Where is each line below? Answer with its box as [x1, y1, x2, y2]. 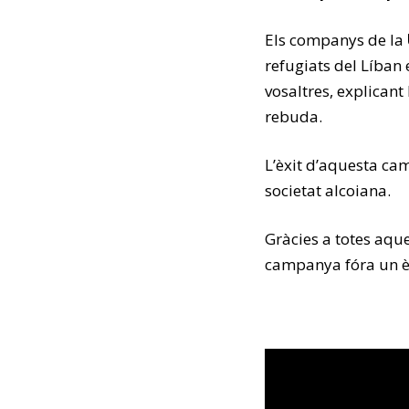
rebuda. [265, 106, 322, 127]
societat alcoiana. [265, 180, 391, 201]
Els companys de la [265, 29, 407, 50]
